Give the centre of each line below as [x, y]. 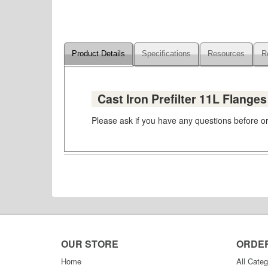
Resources [226, 54]
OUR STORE [90, 244]
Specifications [166, 54]
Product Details [98, 54]
